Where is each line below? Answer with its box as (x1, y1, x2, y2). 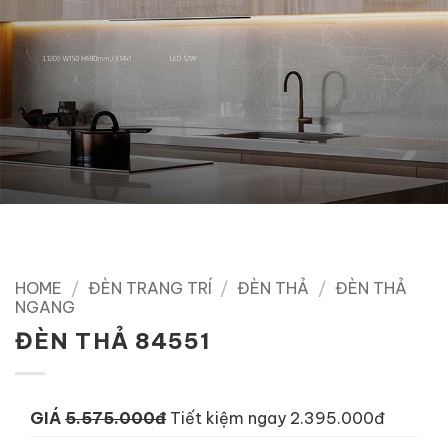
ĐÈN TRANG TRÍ (87, 278, 212, 299)
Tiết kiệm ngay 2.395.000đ (170, 408, 385, 429)
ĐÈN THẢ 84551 (15, 327, 211, 356)
